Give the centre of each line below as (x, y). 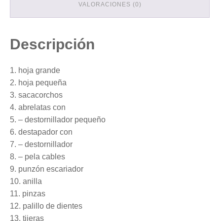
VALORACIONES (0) (110, 5)
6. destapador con (41, 132)
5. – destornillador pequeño (58, 120)
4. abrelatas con (38, 108)
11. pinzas (28, 194)
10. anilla (26, 182)
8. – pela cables (37, 157)
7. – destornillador (41, 145)
